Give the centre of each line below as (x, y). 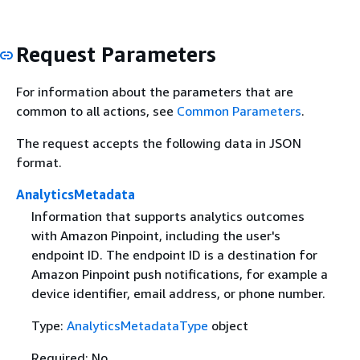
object (228, 326)
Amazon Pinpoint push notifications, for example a (179, 274)
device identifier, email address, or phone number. (178, 294)
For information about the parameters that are (155, 92)
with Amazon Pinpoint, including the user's (155, 236)
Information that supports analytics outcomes (168, 217)
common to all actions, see (96, 111)
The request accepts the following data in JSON (159, 143)
